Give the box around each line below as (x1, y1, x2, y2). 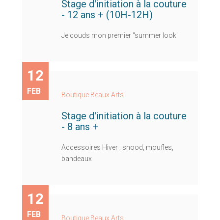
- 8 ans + (61, 120, 98, 133)
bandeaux (61, 154, 92, 163)
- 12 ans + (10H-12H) (61, 8, 153, 21)
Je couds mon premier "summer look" (61, 31, 179, 39)
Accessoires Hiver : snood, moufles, (61, 143, 173, 151)
